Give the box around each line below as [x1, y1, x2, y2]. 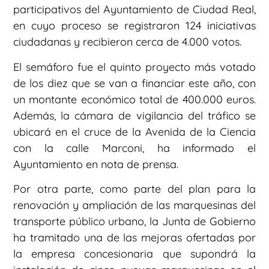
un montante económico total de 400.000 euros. [13, 92, 256, 106]
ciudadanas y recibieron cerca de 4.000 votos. [13, 35, 241, 49]
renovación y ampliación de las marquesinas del [13, 198, 256, 213]
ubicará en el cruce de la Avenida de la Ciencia [13, 124, 256, 139]
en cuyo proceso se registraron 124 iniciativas [13, 19, 256, 33]
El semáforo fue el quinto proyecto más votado [13, 59, 256, 74]
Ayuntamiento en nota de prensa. [13, 157, 178, 171]
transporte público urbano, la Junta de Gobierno [13, 214, 256, 229]
